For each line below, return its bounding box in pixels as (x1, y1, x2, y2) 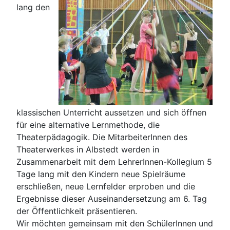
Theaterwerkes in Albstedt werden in (16, 144, 159, 155)
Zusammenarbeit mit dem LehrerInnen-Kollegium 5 (16, 156, 212, 167)
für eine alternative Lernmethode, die (16, 119, 160, 130)
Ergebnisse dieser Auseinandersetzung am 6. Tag (16, 193, 207, 204)
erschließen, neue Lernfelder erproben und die (16, 181, 195, 191)
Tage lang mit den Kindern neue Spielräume (16, 168, 185, 179)
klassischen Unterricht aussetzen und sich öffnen (16, 107, 206, 118)
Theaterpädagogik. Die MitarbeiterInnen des (16, 131, 187, 142)
